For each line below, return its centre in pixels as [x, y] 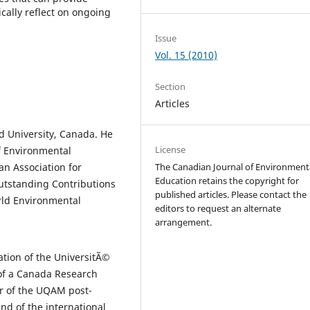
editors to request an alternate [218, 208]
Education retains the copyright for [227, 180]
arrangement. [184, 222]
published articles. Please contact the [231, 194]
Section [171, 86]
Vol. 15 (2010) [186, 55]
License [171, 149]
